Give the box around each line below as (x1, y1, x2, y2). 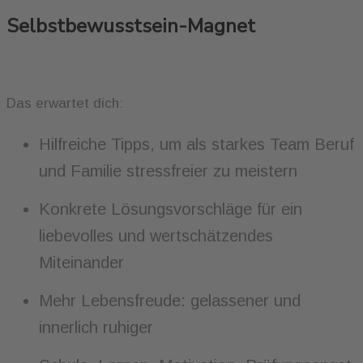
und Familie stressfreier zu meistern (39, 162, 297, 181)
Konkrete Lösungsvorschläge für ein (39, 200, 302, 219)
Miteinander (39, 254, 129, 272)
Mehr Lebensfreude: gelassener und (39, 292, 301, 310)
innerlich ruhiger (39, 318, 153, 337)
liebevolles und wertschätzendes (39, 227, 273, 246)
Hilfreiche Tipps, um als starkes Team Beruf (39, 135, 354, 154)
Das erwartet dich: (6, 96, 123, 112)
